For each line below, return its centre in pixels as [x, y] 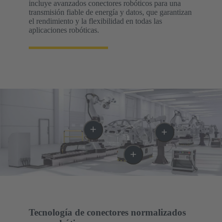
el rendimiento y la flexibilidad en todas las [95, 21]
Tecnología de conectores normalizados [107, 212]
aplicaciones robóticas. [64, 30]
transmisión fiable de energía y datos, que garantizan [110, 12]
